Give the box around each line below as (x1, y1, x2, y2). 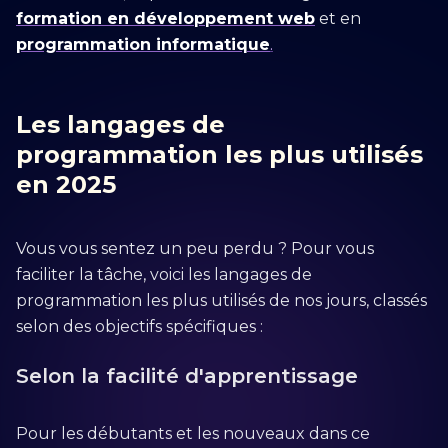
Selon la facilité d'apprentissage (16, 364, 358, 388)
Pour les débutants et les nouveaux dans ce (16, 424, 370, 443)
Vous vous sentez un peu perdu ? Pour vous (16, 239, 374, 258)
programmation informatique (16, 35, 270, 54)
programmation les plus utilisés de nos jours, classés (16, 291, 427, 310)
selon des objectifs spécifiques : (16, 317, 263, 336)
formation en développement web (16, 9, 315, 28)
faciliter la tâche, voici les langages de (16, 265, 312, 284)
